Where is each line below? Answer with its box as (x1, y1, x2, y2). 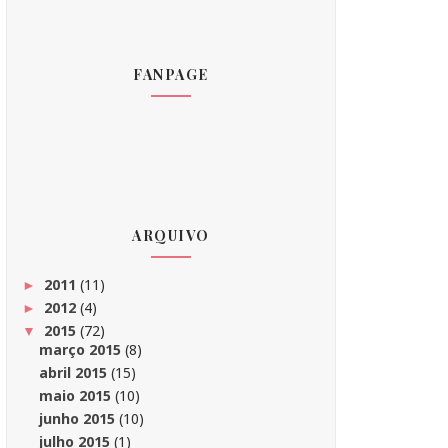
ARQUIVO (132, 226, 210, 245)
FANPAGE (133, 65, 209, 84)
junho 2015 (38, 409, 119, 428)
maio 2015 (38, 386, 115, 405)
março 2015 (38, 340, 125, 359)
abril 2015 (38, 363, 111, 382)
